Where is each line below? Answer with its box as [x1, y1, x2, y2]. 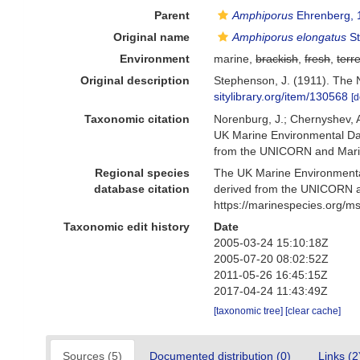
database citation [94, 182, 190, 195]
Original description [80, 74, 190, 87]
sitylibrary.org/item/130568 [214, 90, 349, 103]
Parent [154, 9, 190, 22]
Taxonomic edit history [63, 219, 190, 233]
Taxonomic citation [84, 112, 190, 125]
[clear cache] [285, 305, 342, 317]
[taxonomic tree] [214, 305, 286, 317]
